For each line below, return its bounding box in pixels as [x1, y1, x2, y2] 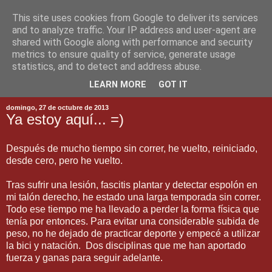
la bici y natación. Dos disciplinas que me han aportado [6, 240, 246, 251]
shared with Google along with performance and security [12, 36, 253, 48]
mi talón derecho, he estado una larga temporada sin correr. [6, 191, 261, 202]
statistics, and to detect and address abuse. [12, 61, 202, 72]
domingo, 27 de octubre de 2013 [6, 103, 109, 111]
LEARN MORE [89, 80, 146, 90]
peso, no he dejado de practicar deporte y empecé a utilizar [6, 228, 260, 239]
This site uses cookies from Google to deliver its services [12, 12, 258, 24]
